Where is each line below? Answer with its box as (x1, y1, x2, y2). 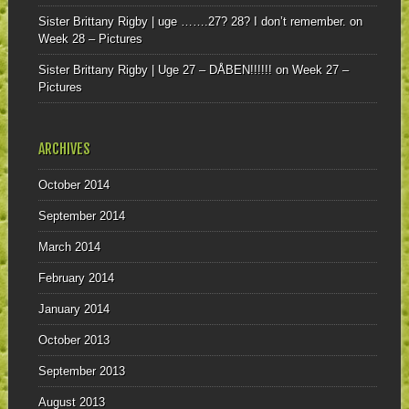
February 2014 (37, 271, 114, 286)
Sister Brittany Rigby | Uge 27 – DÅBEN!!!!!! (37, 62, 272, 77)
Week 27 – (291, 62, 349, 77)
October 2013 (37, 333, 110, 348)
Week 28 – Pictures (37, 31, 142, 46)
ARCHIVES (37, 140, 90, 159)
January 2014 (37, 302, 110, 317)
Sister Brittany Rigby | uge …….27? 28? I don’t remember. (37, 14, 346, 28)
